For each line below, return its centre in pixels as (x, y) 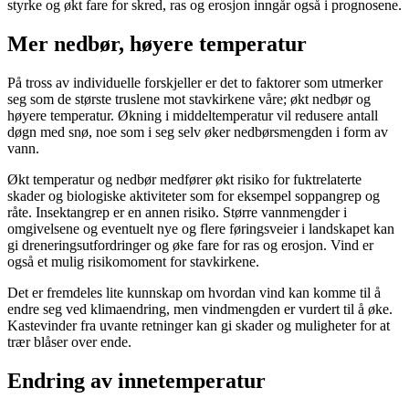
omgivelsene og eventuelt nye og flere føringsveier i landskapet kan (201, 229)
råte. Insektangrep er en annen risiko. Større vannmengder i (177, 213)
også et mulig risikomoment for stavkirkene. (133, 262)
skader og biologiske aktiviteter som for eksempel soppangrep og (194, 196)
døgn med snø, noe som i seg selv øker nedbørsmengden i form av (198, 132)
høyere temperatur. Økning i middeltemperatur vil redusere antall (193, 116)
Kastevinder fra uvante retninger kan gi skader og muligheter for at (199, 326)
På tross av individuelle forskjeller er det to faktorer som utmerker (195, 83)
